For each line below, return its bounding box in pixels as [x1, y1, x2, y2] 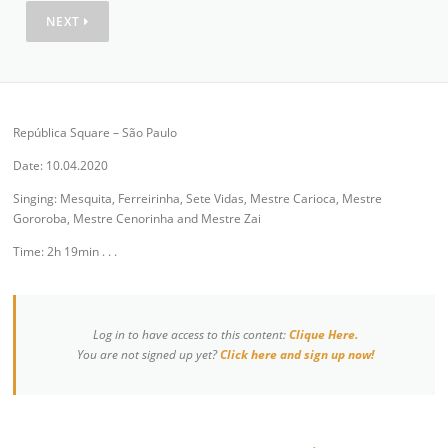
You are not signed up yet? [77, 346, 220, 364]
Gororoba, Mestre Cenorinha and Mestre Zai [13, 210, 262, 228]
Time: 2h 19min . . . [13, 243, 118, 261]
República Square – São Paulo [13, 123, 178, 141]
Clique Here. [289, 326, 358, 344]
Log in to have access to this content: [93, 326, 289, 344]
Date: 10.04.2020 [13, 156, 109, 174]
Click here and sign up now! [220, 346, 374, 364]
